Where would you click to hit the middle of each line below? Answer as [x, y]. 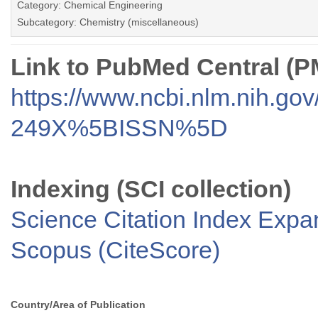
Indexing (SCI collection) [151, 189]
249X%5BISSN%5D [119, 128]
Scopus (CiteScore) [115, 250]
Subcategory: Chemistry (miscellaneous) [108, 22]
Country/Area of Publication [78, 305]
